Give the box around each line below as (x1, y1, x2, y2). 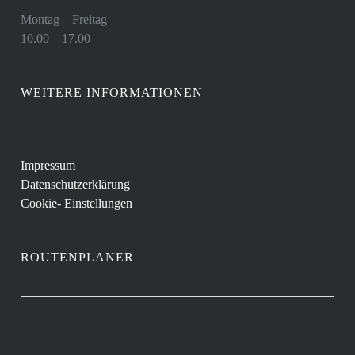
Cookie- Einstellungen (21, 197, 133, 210)
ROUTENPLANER (21, 250, 135, 264)
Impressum (21, 158, 76, 172)
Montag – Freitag (21, 13, 108, 26)
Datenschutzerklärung (21, 177, 131, 191)
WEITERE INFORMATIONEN (21, 86, 204, 99)
